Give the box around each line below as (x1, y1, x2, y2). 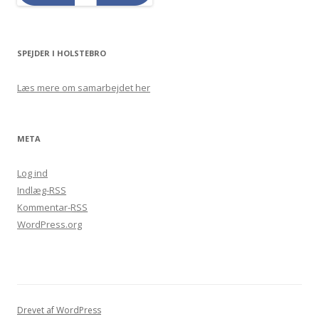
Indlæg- (17, 183, 49, 197)
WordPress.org (17, 217, 82, 231)
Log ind (17, 166, 48, 179)
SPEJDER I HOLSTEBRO (17, 47, 106, 58)
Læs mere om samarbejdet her (17, 80, 150, 94)
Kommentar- (17, 200, 70, 214)
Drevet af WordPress (17, 303, 101, 316)
